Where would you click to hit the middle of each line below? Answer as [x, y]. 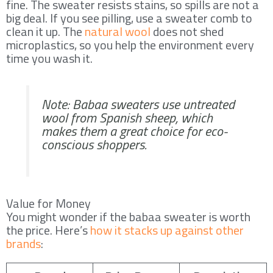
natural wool [118, 31]
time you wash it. [49, 58]
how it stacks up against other [167, 230]
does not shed [187, 31]
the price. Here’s [48, 230]
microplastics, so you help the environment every [130, 44]
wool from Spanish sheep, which [127, 117]
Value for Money [48, 203]
